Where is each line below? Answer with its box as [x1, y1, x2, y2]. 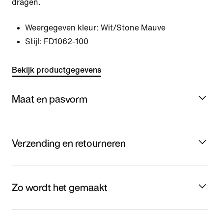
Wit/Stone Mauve [101, 24, 165, 32]
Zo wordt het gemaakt [12, 180, 108, 194]
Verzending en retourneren [12, 136, 126, 150]
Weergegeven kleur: [25, 24, 99, 32]
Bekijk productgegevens [12, 66, 101, 74]
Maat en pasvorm [12, 91, 87, 106]
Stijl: [25, 37, 42, 46]
